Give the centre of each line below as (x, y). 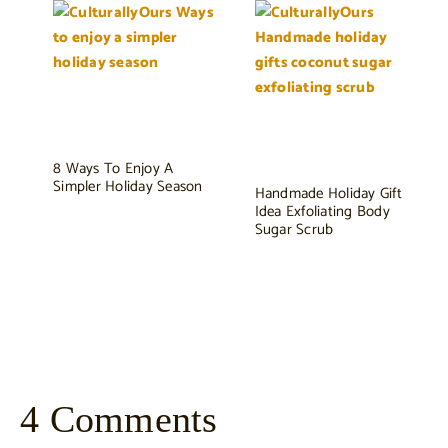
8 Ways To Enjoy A (113, 168)
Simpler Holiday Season (128, 186)
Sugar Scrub (294, 229)
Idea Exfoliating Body (322, 211)
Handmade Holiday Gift (328, 193)
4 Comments (119, 419)
